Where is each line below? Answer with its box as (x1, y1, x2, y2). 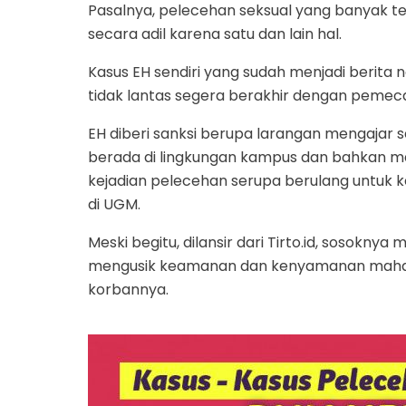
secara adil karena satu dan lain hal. (88, 23, 342, 44)
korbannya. (88, 278, 169, 300)
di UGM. (88, 193, 140, 215)
